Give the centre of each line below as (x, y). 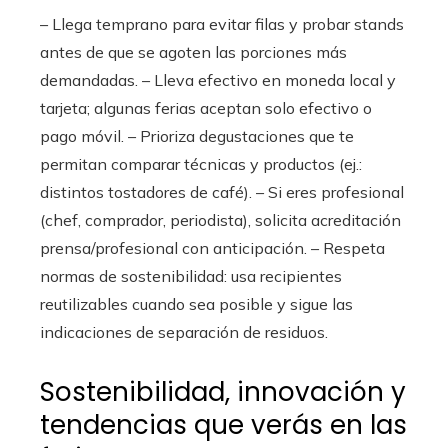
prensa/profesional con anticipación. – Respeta (212, 248)
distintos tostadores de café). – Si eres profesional (222, 192)
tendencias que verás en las (223, 425)
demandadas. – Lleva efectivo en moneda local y (218, 80)
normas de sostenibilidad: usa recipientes (191, 276)
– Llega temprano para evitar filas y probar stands (222, 24)
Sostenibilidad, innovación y (223, 392)
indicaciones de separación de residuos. (184, 332)
